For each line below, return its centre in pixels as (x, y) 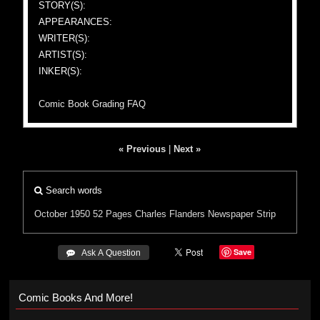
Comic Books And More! (75, 297)
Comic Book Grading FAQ (92, 104)
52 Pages (113, 214)
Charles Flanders (170, 214)
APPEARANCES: (76, 22)
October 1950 (62, 214)
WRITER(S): (65, 38)
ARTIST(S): (63, 55)
